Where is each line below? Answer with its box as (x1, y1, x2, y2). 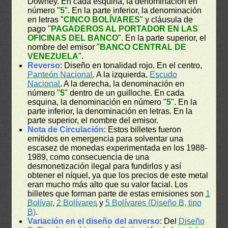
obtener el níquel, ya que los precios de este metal (27, 170, 209, 180)
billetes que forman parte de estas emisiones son (27, 189, 206, 198)
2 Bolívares (56, 198, 98, 207)
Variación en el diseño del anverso (27, 216, 160, 225)
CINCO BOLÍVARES (64, 15, 140, 24)
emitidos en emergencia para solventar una (27, 134, 184, 143)
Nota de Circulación (27, 125, 104, 134)
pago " (27, 24, 51, 33)
